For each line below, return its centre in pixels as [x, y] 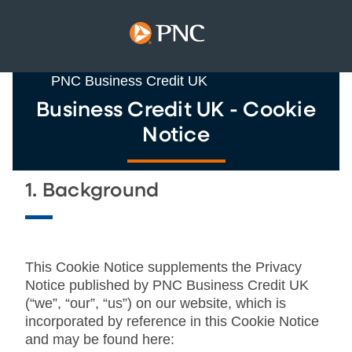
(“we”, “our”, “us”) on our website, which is [156, 303]
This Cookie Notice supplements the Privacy [163, 267]
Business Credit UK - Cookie [176, 110]
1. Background [92, 191]
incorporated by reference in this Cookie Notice [172, 321]
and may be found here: [100, 339]
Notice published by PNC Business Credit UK [167, 285]
